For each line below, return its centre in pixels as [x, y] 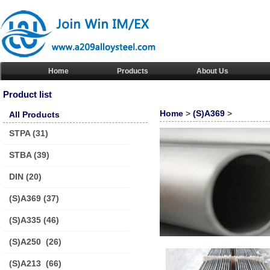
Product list [27, 94]
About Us [212, 71]
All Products [34, 115]
